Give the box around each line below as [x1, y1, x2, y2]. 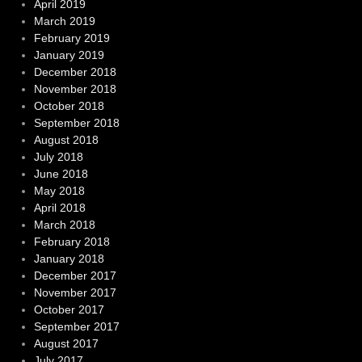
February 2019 [33, 32, 110, 45]
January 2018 [33, 252, 104, 266]
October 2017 [33, 303, 104, 317]
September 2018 [33, 116, 120, 130]
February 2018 [33, 235, 110, 249]
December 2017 [33, 269, 116, 283]
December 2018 [33, 65, 116, 79]
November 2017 [33, 286, 116, 300]
